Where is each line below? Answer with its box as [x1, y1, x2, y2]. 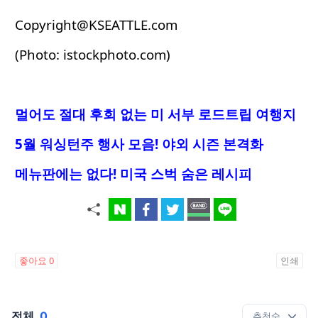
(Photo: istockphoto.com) [15, 45, 170, 63]
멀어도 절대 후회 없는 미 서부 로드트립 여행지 [15, 104, 296, 123]
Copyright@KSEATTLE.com [15, 15, 177, 33]
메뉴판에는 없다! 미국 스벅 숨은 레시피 [15, 164, 252, 182]
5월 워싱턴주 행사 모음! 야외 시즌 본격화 [15, 134, 263, 153]
